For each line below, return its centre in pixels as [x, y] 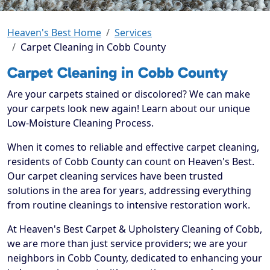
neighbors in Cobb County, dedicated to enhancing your [135, 258]
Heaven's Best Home [54, 33]
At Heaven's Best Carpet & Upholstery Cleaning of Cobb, [135, 229]
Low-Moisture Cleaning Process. [80, 123]
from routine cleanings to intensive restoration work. [129, 205]
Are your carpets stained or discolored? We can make [129, 94]
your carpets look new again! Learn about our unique [129, 109]
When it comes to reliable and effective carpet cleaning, [133, 147]
